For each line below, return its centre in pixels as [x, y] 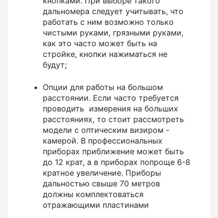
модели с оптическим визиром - [107, 130]
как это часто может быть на [100, 43]
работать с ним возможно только [108, 22]
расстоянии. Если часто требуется [111, 98]
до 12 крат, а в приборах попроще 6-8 [117, 162]
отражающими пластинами [96, 205]
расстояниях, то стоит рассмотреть [113, 119]
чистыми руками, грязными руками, [113, 32]
